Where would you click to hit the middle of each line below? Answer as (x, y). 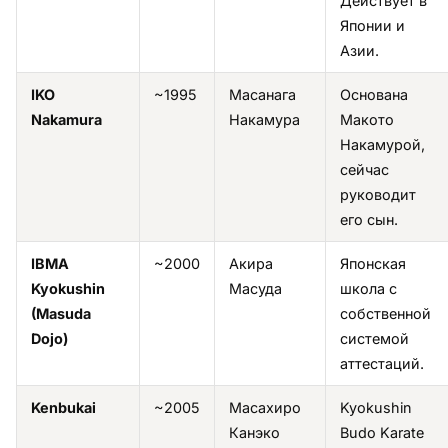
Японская (373, 263)
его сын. (369, 219)
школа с (368, 288)
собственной (385, 313)
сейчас (364, 169)
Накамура (264, 119)
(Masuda (61, 313)
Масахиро (265, 407)
